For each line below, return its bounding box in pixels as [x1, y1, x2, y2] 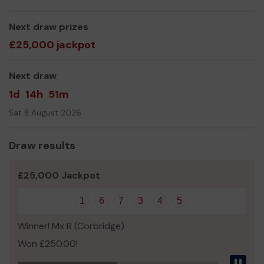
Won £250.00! [18, 237, 78, 250]
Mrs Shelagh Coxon [9, 6, 91, 19]
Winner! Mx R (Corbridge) [18, 219, 124, 232]
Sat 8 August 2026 [9, 107, 81, 118]
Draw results [9, 138, 75, 153]
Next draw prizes [9, 20, 88, 33]
